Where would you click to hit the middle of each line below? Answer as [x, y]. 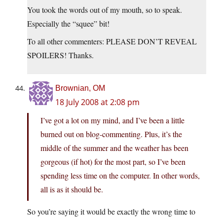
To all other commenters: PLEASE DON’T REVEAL [112, 41]
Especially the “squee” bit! [68, 24]
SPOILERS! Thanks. [60, 55]
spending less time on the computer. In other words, [120, 176]
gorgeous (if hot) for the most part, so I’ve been [113, 162]
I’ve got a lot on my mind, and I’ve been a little [112, 120]
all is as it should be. [72, 189]
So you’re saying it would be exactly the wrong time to [111, 212]
